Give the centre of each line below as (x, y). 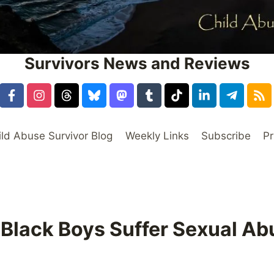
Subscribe (226, 136)
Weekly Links (157, 136)
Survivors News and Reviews (137, 63)
